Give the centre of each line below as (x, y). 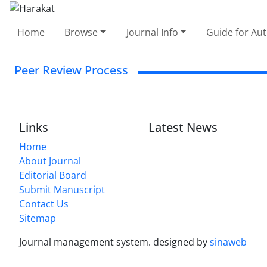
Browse (81, 32)
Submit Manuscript (62, 189)
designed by (181, 242)
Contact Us (44, 204)
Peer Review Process (71, 70)
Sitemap (38, 218)
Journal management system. (86, 242)
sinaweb (228, 242)
